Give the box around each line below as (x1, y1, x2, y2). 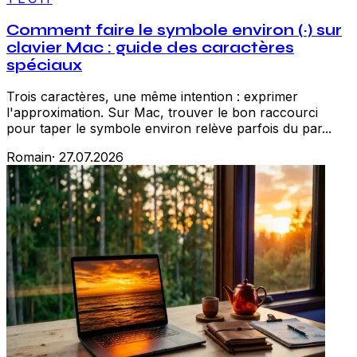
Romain (6, 149, 52, 166)
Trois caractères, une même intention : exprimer (6, 88, 298, 105)
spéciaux (6, 56, 82, 74)
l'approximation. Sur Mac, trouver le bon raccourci (6, 104, 318, 121)
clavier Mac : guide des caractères (6, 38, 294, 57)
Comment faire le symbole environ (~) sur (6, 21, 342, 39)
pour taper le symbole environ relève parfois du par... (6, 120, 331, 137)
